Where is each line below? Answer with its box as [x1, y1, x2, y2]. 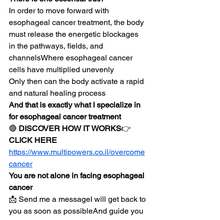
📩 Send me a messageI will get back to [9, 194, 148, 204]
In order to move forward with [9, 6, 111, 15]
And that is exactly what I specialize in [9, 100, 142, 110]
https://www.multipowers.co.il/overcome [9, 147, 145, 157]
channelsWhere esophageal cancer [9, 53, 135, 62]
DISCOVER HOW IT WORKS [19, 124, 121, 133]
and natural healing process [9, 88, 106, 98]
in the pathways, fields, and [9, 41, 105, 51]
